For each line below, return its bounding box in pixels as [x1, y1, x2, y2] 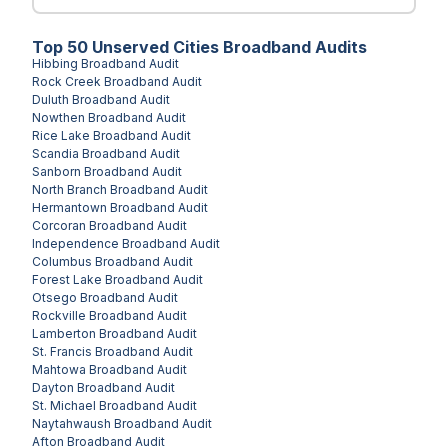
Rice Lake [32, 127, 90, 143]
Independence [32, 235, 119, 251]
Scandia [32, 145, 79, 161]
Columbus [32, 253, 92, 269]
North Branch [32, 181, 107, 197]
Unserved [88, 36, 173, 57]
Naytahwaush [32, 415, 111, 431]
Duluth [32, 91, 69, 107]
